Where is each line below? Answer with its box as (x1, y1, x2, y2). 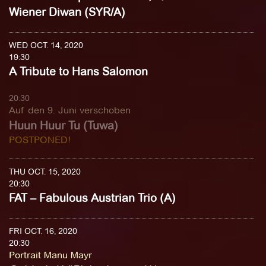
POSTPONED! (9, 134, 71, 145)
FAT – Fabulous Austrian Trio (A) (9, 191, 176, 205)
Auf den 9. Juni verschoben (9, 104, 131, 116)
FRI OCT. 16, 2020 (9, 226, 77, 236)
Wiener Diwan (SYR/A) (9, 5, 125, 19)
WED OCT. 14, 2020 (9, 40, 83, 50)
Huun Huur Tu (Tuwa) (9, 119, 118, 132)
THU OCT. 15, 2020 (9, 166, 81, 177)
